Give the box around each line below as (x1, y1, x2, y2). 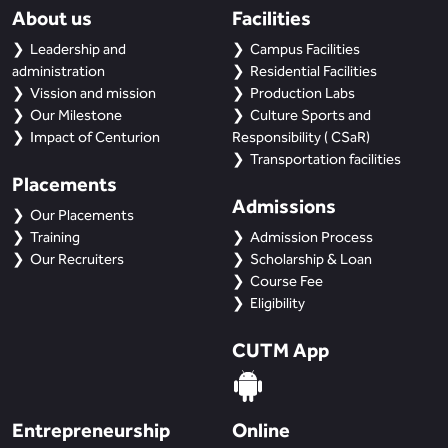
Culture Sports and (250, 106, 371, 124)
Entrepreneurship (12, 418, 170, 441)
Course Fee (250, 272, 323, 290)
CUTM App (232, 338, 329, 361)
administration (12, 62, 105, 80)
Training (30, 228, 80, 246)
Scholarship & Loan (250, 250, 372, 268)
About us (12, 6, 92, 29)
